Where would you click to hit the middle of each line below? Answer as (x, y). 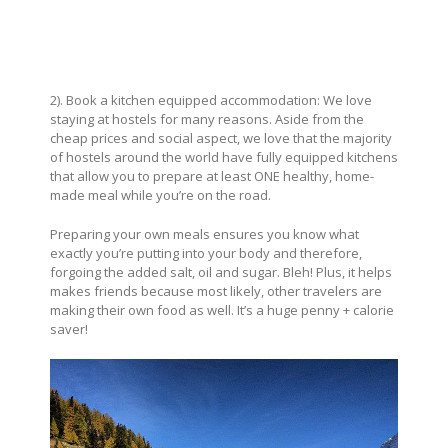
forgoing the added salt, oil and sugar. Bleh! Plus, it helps (221, 271)
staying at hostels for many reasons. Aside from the (207, 118)
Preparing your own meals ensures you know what (204, 233)
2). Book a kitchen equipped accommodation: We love (211, 99)
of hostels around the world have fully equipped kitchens (224, 156)
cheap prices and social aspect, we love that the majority (221, 137)
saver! (69, 328)
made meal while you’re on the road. (160, 194)
